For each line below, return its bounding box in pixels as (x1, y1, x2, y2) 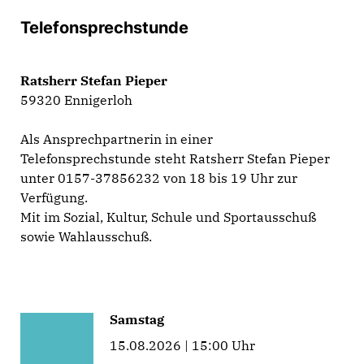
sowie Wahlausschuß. (20, 227, 152, 245)
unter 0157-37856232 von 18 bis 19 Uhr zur (20, 169, 297, 186)
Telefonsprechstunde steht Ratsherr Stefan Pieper (20, 149, 330, 167)
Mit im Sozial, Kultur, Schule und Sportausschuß (20, 208, 316, 225)
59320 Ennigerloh (20, 91, 132, 108)
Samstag (110, 310, 164, 327)
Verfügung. (20, 188, 88, 206)
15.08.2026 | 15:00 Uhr (110, 336, 255, 353)
